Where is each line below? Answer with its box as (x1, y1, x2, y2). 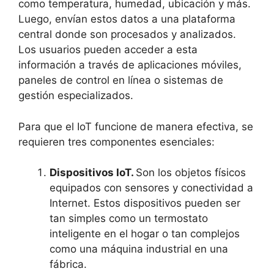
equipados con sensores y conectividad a (50, 182, 253, 194)
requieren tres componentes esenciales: (18, 135, 215, 148)
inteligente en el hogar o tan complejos (50, 228, 240, 240)
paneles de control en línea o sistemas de (18, 74, 223, 87)
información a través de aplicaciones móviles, (18, 59, 242, 72)
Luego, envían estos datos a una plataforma (18, 13, 235, 26)
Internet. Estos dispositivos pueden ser (50, 197, 240, 210)
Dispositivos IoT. (50, 166, 136, 179)
